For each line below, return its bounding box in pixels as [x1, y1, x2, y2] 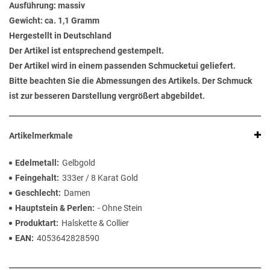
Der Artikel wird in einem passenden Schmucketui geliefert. [9, 61, 236, 71]
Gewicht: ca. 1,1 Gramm [9, 16, 99, 26]
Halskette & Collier [61, 218, 129, 228]
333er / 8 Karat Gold [62, 173, 138, 183]
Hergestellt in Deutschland [9, 31, 111, 41]
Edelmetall [15, 158, 57, 168]
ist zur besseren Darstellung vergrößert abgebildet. [9, 91, 205, 101]
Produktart [15, 218, 56, 228]
